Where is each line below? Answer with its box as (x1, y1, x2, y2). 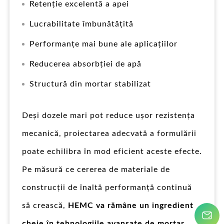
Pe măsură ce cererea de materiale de (22, 165, 170, 173)
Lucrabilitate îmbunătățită (29, 19, 133, 28)
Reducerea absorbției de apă (29, 59, 141, 68)
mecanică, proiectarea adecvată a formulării (22, 129, 196, 137)
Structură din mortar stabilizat (29, 79, 151, 88)
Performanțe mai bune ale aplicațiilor (29, 39, 177, 48)
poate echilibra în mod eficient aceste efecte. (22, 147, 202, 155)
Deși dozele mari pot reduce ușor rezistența (22, 111, 195, 119)
